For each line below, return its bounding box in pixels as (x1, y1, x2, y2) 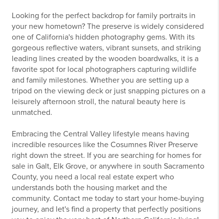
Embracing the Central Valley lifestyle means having (12, 129, 189, 139)
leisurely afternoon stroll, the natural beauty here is (12, 96, 185, 107)
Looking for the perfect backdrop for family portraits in (12, 10, 196, 21)
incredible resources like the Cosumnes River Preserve (12, 139, 198, 150)
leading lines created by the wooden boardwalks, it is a (12, 53, 198, 64)
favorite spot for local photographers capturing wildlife (12, 64, 197, 74)
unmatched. (12, 107, 52, 117)
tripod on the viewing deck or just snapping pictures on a (12, 86, 205, 96)
